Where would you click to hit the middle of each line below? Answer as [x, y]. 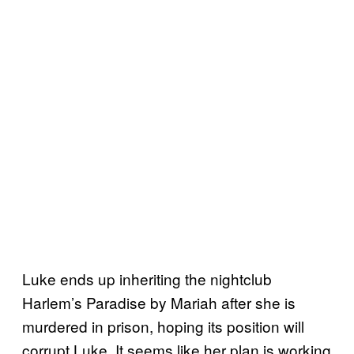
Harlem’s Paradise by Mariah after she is [159, 302]
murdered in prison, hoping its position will [163, 326]
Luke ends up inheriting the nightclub [147, 278]
